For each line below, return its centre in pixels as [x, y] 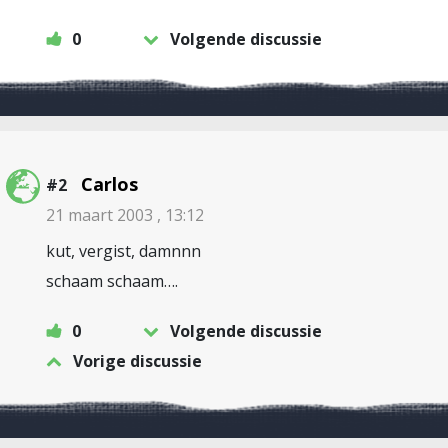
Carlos [109, 184]
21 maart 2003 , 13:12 [125, 215]
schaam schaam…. [112, 281]
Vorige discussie [137, 361]
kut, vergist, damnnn [123, 251]
